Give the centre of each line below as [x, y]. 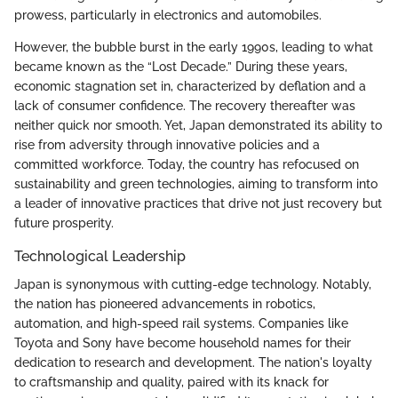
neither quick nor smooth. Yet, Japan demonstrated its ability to [198, 126]
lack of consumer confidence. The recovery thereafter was [185, 106]
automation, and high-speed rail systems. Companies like [181, 324]
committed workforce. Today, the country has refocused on [187, 165]
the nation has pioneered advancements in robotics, [165, 304]
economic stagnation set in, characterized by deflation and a [190, 87]
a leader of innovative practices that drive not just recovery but [198, 204]
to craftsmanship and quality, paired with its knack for [171, 382]
